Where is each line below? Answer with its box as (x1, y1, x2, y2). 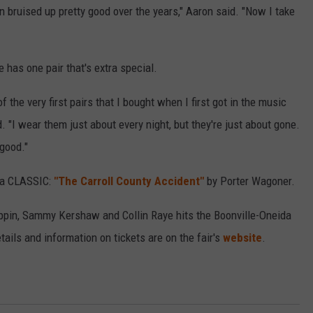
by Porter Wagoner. (204, 174, 295, 189)
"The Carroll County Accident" (54, 174, 204, 189)
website (223, 231, 262, 245)
